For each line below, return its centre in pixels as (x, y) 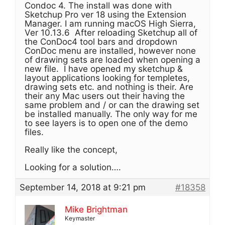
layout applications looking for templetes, (107, 78)
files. (34, 132)
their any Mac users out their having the (105, 96)
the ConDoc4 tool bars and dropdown (101, 42)
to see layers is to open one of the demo (106, 123)
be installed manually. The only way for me (111, 114)
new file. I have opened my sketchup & (104, 69)
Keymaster (80, 218)
